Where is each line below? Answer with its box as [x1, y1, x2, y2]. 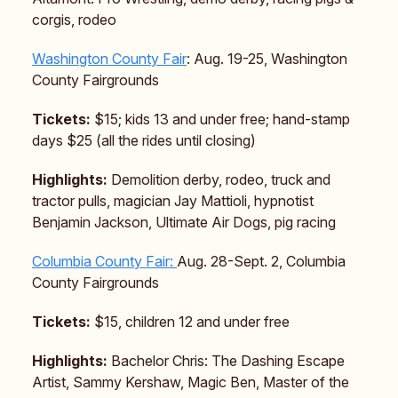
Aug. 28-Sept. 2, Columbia [177, 251, 346, 270]
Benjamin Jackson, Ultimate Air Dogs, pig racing [32, 212, 336, 231]
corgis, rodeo [32, 10, 116, 28]
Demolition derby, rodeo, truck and [111, 170, 330, 188]
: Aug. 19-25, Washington [187, 49, 347, 68]
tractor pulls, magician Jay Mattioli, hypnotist [32, 191, 314, 210]
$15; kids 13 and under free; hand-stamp [94, 109, 350, 128]
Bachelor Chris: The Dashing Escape [111, 351, 345, 370]
